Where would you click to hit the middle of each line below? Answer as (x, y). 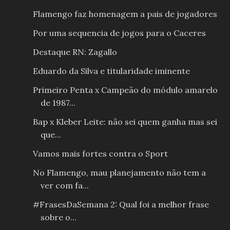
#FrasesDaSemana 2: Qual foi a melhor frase (121, 205)
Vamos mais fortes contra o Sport (100, 154)
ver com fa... (64, 186)
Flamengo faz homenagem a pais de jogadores (125, 14)
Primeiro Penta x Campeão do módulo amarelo (125, 90)
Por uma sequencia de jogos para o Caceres (119, 33)
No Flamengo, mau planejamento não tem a (119, 173)
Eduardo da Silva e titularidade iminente (111, 71)
